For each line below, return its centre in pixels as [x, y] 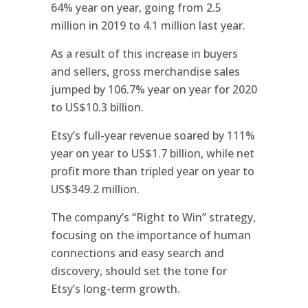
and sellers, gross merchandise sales [145, 71]
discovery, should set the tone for [139, 271]
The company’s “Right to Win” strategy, [153, 217]
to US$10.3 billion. [97, 107]
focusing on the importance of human [151, 235]
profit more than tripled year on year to [153, 171]
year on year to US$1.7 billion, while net [153, 153]
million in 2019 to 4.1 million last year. [148, 25]
